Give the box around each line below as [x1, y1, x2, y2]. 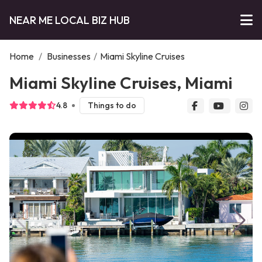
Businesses [47, 50, 91, 62]
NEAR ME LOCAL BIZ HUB [9, 13, 130, 27]
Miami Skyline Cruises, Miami [9, 72, 233, 93]
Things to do [87, 100, 136, 111]
